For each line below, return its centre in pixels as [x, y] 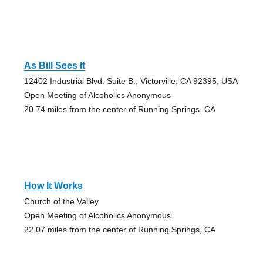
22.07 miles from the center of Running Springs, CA [119, 229]
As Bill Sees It [54, 65]
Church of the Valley [61, 201]
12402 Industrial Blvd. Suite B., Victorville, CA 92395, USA [131, 81]
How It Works [53, 186]
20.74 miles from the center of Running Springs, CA [119, 109]
